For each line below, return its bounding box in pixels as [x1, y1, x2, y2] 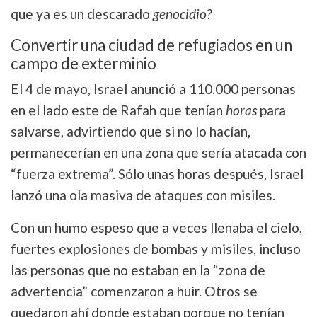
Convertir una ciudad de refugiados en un [11, 35, 292, 55]
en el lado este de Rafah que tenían [11, 102, 226, 119]
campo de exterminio [11, 54, 156, 74]
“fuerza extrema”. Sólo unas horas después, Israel [11, 166, 304, 183]
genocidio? [153, 6, 212, 23]
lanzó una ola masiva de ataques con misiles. [11, 187, 275, 204]
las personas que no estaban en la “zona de [11, 262, 265, 279]
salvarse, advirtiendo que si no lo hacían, [11, 123, 250, 140]
